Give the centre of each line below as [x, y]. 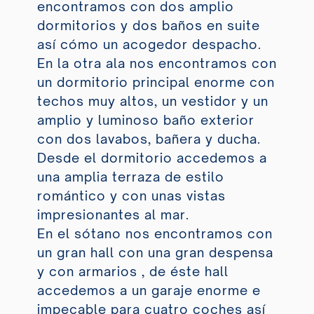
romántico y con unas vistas [131, 196]
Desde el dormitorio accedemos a [152, 158]
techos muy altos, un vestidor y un [152, 101]
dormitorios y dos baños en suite [148, 26]
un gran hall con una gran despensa [155, 253]
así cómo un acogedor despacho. [149, 45]
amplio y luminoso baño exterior [145, 120]
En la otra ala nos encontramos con [157, 63]
